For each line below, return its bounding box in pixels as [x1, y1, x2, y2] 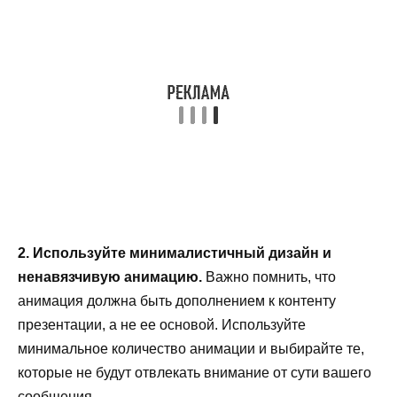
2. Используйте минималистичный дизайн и [18, 245, 331, 261]
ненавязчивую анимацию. [18, 269, 202, 284]
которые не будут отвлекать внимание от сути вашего [18, 364, 371, 380]
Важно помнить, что [202, 269, 336, 284]
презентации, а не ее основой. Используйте [18, 316, 306, 332]
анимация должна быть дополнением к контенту [18, 292, 336, 308]
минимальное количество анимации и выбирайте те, [18, 340, 364, 356]
